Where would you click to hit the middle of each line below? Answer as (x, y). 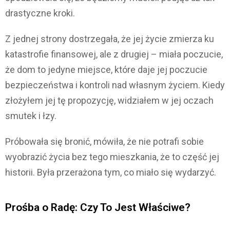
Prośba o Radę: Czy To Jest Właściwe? (98, 208)
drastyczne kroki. (40, 13)
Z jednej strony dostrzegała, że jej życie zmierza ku (110, 39)
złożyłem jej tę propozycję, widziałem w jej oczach (109, 101)
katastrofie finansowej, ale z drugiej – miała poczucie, (114, 54)
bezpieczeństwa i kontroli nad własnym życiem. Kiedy (115, 85)
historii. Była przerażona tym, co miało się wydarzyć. (111, 172)
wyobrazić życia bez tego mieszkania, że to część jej (112, 157)
